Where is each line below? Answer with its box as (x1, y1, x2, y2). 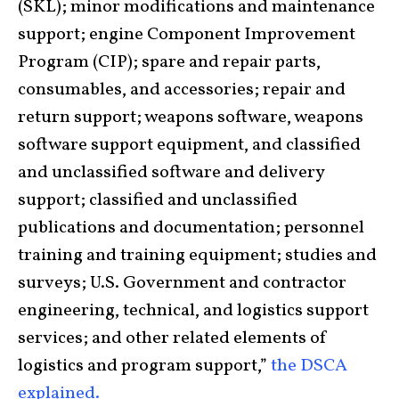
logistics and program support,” (18, 353, 267, 379)
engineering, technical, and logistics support (18, 297, 369, 323)
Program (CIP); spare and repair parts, (18, 49, 321, 75)
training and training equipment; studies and (18, 242, 377, 268)
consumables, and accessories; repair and (18, 77, 346, 102)
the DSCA (267, 353, 347, 379)
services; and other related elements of (18, 325, 328, 351)
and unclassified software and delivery (18, 159, 324, 185)
